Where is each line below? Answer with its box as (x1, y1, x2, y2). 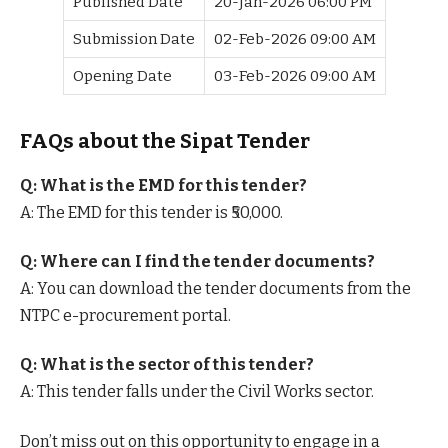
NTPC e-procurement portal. (20, 306, 231, 325)
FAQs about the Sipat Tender (20, 129, 310, 154)
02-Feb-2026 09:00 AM (213, 30, 376, 49)
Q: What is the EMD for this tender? (20, 175, 307, 195)
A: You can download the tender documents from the (20, 279, 411, 298)
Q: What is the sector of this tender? (20, 355, 314, 375)
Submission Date (72, 30, 195, 49)
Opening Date (72, 67, 172, 86)
